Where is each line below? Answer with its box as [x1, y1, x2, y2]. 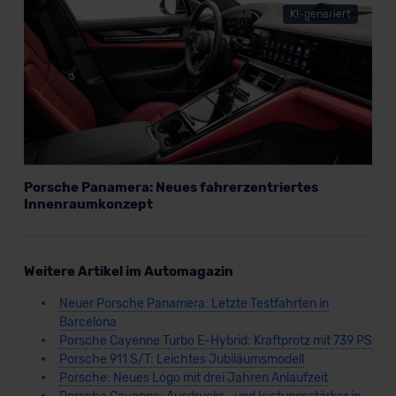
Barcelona [58, 314, 117, 330]
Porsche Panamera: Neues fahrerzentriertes [23, 179, 318, 195]
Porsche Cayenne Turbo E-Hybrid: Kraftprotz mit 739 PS [58, 332, 372, 348]
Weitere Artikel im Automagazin [23, 263, 233, 279]
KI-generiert [290, 7, 352, 20]
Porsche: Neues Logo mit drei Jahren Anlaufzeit [58, 369, 328, 385]
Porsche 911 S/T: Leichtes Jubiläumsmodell [58, 351, 304, 367]
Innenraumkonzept [23, 195, 153, 212]
